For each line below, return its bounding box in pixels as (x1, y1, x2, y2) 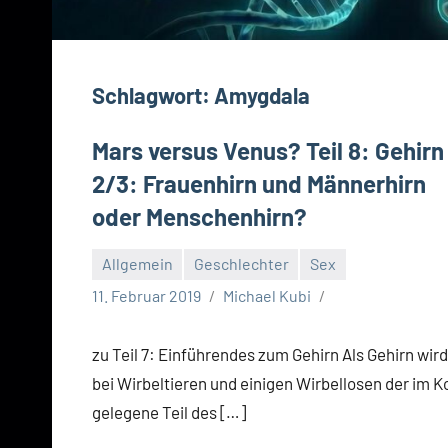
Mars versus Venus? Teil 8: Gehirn (92, 135, 444, 165)
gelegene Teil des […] (92, 401, 246, 422)
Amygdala (214, 81, 310, 108)
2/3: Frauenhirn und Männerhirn (92, 168, 426, 198)
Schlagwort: (92, 81, 214, 108)
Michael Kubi (223, 285, 311, 305)
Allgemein (101, 254, 173, 274)
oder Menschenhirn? (92, 201, 307, 231)
